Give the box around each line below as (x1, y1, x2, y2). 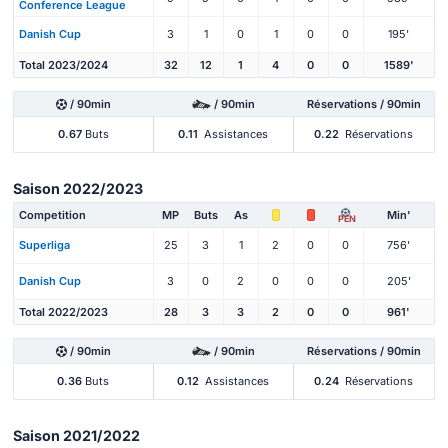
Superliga (19, 237, 70, 252)
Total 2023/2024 (19, 58, 108, 73)
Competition (19, 207, 86, 222)
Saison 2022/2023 (13, 179, 143, 197)
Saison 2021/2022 (13, 426, 140, 444)
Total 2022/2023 (19, 304, 108, 319)
